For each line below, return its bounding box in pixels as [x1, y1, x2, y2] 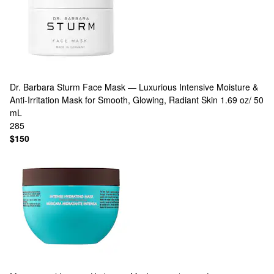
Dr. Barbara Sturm [10, 81, 80, 93]
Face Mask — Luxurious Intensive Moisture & [83, 81, 258, 93]
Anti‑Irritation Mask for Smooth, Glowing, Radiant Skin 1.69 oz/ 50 [10, 94, 264, 106]
